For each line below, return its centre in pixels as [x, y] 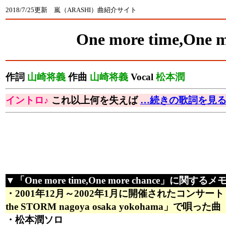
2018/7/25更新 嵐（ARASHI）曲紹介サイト [71, 10]
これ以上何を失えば [95, 100]
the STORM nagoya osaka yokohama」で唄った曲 [113, 207]
